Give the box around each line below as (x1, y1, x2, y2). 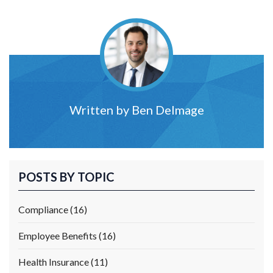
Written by (69, 102, 132, 117)
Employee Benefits (18, 229, 99, 241)
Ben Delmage (131, 102, 204, 117)
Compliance (18, 203, 70, 215)
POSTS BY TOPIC (18, 169, 115, 184)
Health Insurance (18, 255, 91, 268)
